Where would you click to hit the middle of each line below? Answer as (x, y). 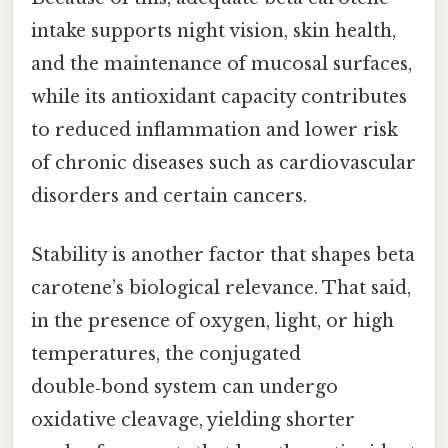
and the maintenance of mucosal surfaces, (221, 63)
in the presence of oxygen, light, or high (212, 321)
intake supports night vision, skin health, (213, 30)
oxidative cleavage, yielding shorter (193, 420)
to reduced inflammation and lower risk (214, 129)
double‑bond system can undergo (184, 387)
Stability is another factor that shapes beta (223, 255)
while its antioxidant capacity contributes (219, 96)
